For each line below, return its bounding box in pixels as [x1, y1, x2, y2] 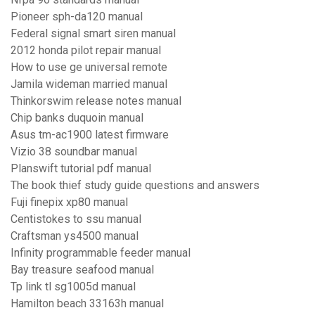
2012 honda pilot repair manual [11, 44, 161, 58]
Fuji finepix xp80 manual [11, 195, 128, 210]
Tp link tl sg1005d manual [11, 280, 136, 294]
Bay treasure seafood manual [11, 263, 154, 277]
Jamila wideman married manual [11, 77, 167, 91]
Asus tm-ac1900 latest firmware [11, 128, 169, 142]
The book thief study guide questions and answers [11, 179, 259, 193]
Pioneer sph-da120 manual [11, 10, 143, 24]
